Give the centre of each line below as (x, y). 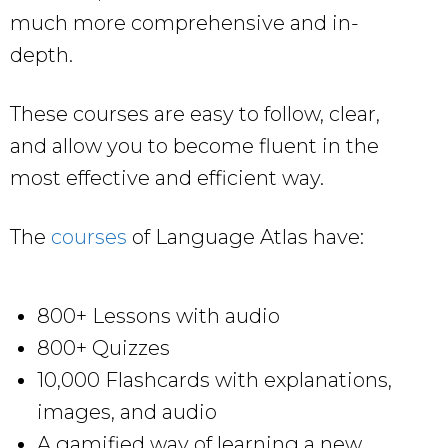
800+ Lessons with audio (158, 315)
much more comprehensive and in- (184, 22)
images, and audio (127, 411)
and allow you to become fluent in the (194, 145)
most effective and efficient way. (167, 177)
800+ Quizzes (103, 347)
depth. (41, 54)
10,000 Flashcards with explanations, (214, 379)
